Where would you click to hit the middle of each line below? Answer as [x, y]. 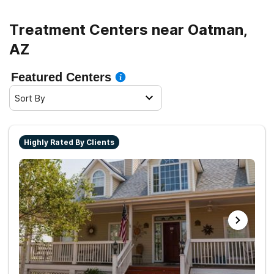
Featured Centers [61, 77]
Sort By [30, 98]
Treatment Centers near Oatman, [128, 30]
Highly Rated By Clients [69, 142]
